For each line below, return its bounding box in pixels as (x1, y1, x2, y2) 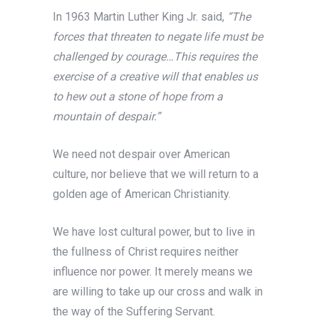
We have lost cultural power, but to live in (53, 225, 255, 239)
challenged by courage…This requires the (53, 50, 257, 64)
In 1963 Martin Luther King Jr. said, (53, 10, 227, 24)
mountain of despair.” (53, 110, 160, 124)
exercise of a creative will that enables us (53, 70, 258, 84)
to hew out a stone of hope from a (53, 90, 223, 104)
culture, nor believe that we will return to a (53, 167, 258, 182)
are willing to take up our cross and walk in (53, 285, 263, 299)
